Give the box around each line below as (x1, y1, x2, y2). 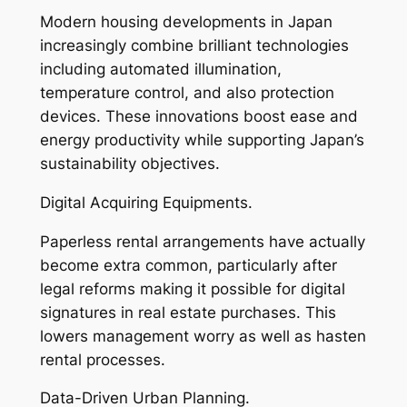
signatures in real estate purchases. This (39, 303, 336, 322)
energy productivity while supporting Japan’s (39, 131, 364, 150)
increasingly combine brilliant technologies (39, 36, 349, 55)
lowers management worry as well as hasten (39, 326, 366, 345)
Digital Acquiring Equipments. (39, 193, 253, 212)
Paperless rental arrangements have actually (39, 232, 365, 251)
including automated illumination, (39, 60, 282, 79)
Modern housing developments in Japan (39, 13, 333, 32)
